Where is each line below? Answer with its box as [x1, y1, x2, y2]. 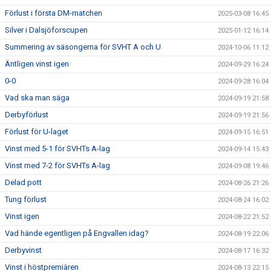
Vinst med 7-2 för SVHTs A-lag [5, 161, 110, 170]
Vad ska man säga [5, 93, 70, 102]
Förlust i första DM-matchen [5, 8, 102, 18]
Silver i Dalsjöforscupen [5, 25, 88, 34]
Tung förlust [5, 195, 47, 204]
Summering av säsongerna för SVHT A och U [5, 42, 161, 51]
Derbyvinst [5, 246, 42, 255]
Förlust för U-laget [5, 127, 68, 136]
